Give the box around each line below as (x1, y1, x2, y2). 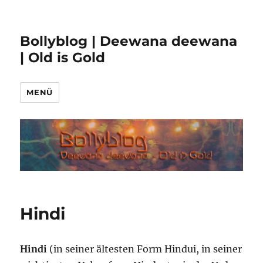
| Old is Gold (20, 49, 106, 66)
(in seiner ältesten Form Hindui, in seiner (47, 243, 242, 255)
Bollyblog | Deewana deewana (20, 33, 238, 49)
